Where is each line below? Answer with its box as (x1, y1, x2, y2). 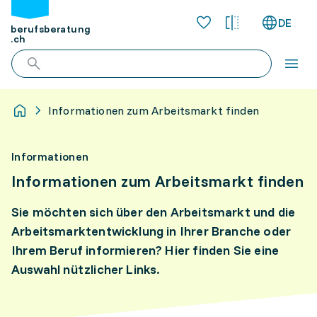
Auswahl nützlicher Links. (11, 261, 161, 277)
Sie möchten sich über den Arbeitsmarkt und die (11, 204, 296, 220)
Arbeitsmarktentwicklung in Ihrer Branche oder (11, 223, 292, 239)
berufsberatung (11, 23, 91, 36)
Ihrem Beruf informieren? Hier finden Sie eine (11, 242, 279, 258)
